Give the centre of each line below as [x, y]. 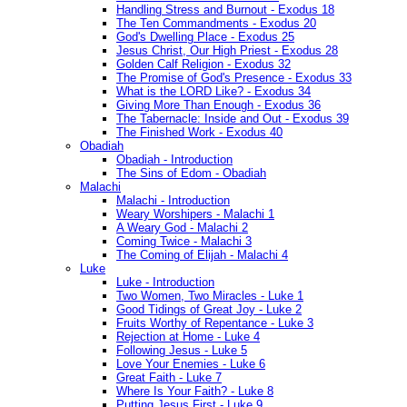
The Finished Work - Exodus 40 [199, 133]
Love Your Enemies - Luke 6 [191, 364]
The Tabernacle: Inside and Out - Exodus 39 [233, 119]
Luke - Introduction [165, 283]
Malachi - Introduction [173, 201]
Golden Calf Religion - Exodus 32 [203, 65]
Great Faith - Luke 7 [169, 378]
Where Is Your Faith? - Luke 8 [195, 392]
